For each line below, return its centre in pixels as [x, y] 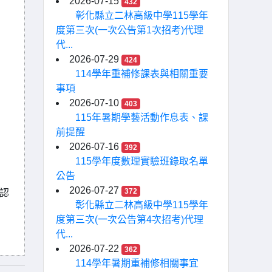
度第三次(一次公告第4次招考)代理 [130, 219]
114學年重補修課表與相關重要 [142, 74]
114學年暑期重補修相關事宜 [137, 263]
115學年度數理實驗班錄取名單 [142, 161]
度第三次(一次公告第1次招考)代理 [130, 30]
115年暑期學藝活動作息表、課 [142, 117]
